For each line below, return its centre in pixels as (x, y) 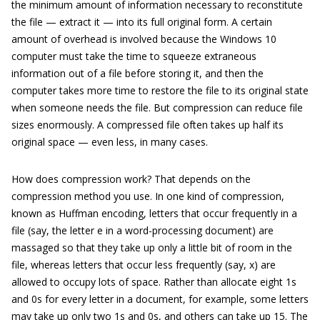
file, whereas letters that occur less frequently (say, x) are (144, 265)
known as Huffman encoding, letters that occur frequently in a (154, 213)
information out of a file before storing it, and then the (137, 73)
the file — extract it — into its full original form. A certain (142, 22)
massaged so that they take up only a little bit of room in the (152, 247)
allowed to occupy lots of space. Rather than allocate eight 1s (154, 282)
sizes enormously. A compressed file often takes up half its (147, 125)
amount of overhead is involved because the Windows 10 (144, 39)
